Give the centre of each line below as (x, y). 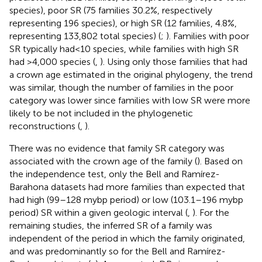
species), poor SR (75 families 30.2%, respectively (111, 10)
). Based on (220, 161)
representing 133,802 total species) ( (85, 36)
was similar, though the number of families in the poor (121, 87)
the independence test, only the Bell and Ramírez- (115, 174)
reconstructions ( (45, 126)
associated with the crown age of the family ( (103, 161)
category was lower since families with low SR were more (130, 100)
